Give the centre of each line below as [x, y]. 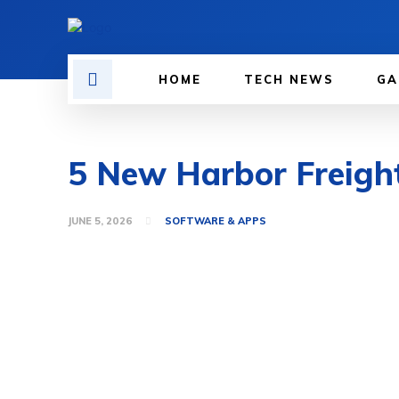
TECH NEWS [289, 79]
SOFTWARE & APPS [215, 221]
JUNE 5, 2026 [100, 221]
